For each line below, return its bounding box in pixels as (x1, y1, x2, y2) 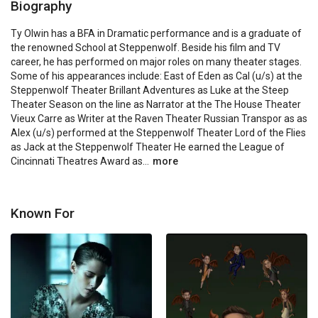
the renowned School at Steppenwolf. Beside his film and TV (11, 42, 280, 54)
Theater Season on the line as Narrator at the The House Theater (11, 99, 301, 111)
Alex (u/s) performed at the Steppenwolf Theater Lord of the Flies (11, 127, 306, 139)
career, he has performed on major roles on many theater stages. (11, 56, 302, 68)
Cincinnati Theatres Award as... (11, 155, 149, 168)
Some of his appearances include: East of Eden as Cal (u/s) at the (11, 70, 302, 82)
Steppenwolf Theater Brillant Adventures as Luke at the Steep (11, 84, 289, 97)
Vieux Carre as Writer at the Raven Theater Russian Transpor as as (11, 113, 307, 125)
